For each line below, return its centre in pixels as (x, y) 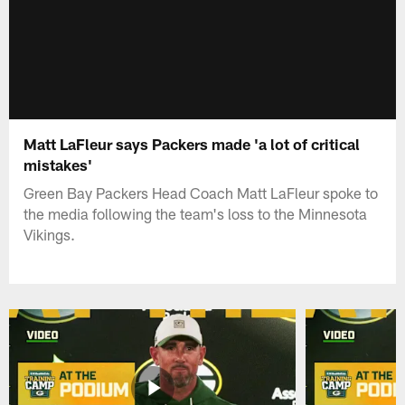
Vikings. (50, 234)
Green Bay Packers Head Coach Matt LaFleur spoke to (201, 192)
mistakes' (58, 164)
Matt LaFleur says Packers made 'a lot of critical (192, 143)
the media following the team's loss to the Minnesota (196, 213)
